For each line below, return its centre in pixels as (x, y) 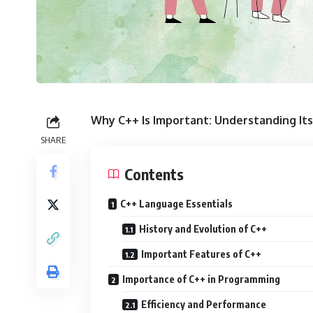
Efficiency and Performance (204, 304)
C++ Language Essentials (176, 203)
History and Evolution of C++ (203, 228)
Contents (154, 174)
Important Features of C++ (201, 254)
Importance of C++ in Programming (201, 279)
